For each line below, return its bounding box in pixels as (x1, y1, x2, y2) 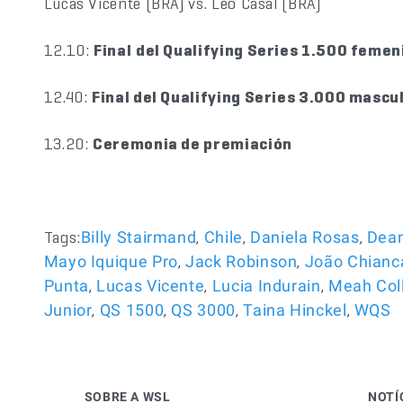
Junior (43, 300, 93, 319)
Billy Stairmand (80, 228, 197, 246)
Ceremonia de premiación (93, 133, 292, 154)
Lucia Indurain (211, 276, 321, 295)
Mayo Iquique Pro (43, 252, 178, 271)
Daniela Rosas (250, 228, 360, 246)
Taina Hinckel (243, 300, 347, 319)
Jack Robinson (185, 252, 298, 271)
